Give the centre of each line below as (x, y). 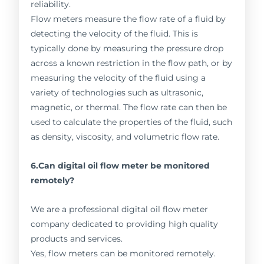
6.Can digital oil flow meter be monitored (121, 166)
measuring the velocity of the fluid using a (118, 78)
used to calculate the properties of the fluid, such (132, 122)
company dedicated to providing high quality (125, 224)
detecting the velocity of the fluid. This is (115, 34)
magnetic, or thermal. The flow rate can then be (129, 108)
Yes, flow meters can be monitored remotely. (123, 254)
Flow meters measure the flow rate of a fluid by (128, 19)
